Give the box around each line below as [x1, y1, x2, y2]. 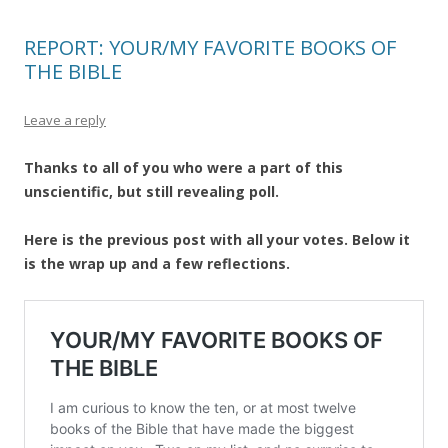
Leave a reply [24, 111, 106, 129]
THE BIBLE [24, 58, 122, 85]
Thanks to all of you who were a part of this [24, 158, 343, 177]
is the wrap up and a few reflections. [24, 254, 290, 273]
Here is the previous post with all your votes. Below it [24, 230, 410, 249]
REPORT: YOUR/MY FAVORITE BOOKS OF [24, 34, 396, 61]
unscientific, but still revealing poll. [24, 182, 279, 201]
